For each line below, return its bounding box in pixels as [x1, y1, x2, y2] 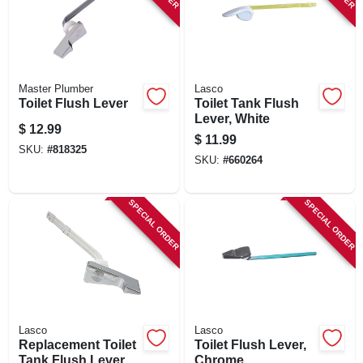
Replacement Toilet [18, 337, 136, 352]
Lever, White [194, 111, 270, 126]
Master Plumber [18, 83, 93, 95]
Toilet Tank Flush [194, 96, 299, 110]
